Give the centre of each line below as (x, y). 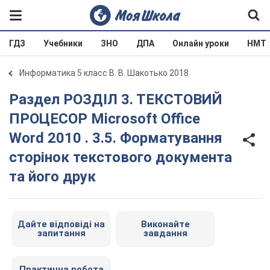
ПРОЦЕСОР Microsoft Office (105, 119)
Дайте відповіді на (61, 224)
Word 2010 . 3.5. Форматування (116, 138)
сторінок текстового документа (121, 157)
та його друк (52, 177)
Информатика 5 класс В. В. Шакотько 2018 (104, 73)
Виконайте (165, 224)
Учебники (63, 43)
